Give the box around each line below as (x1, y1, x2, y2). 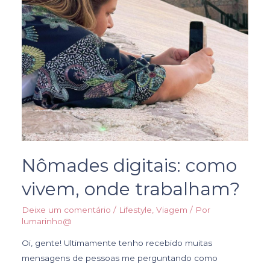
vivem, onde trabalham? (22, 177, 240, 200)
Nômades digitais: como (22, 154, 237, 177)
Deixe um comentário (22, 204, 111, 215)
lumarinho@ (22, 216, 72, 226)
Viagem (156, 204, 188, 215)
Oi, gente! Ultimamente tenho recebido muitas (22, 237, 213, 248)
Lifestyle (119, 204, 152, 215)
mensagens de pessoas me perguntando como (22, 253, 218, 263)
